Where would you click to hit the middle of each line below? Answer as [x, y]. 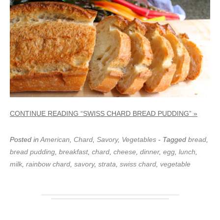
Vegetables [139, 139]
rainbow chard [48, 164]
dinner [150, 151]
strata [107, 164]
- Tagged [173, 139]
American [55, 139]
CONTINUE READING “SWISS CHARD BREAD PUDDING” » [104, 113]
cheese [125, 151]
